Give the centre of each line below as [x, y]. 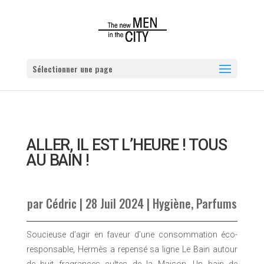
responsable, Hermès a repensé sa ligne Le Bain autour [132, 249]
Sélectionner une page [72, 69]
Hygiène [171, 203]
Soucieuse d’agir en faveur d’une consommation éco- [132, 235]
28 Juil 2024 [114, 203]
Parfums [216, 203]
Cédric [61, 203]
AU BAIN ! [58, 160]
